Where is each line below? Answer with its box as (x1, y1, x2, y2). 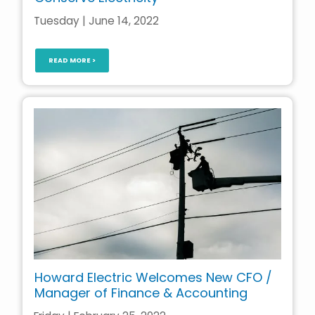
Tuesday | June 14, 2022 (34, 13, 159, 28)
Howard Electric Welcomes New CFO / (34, 269, 272, 287)
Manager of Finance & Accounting (34, 284, 247, 302)
